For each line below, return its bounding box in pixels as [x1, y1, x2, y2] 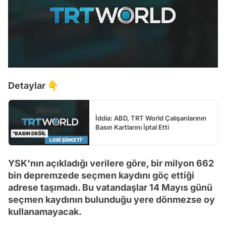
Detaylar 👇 [8, 80, 59, 91]
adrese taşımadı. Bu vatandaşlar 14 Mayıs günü [8, 182, 212, 193]
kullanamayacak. [8, 206, 82, 217]
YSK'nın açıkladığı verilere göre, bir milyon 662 [8, 158, 214, 169]
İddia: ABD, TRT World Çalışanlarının [95, 114, 206, 123]
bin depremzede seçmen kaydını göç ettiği [8, 170, 194, 181]
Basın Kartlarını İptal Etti [95, 123, 169, 132]
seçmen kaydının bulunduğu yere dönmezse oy [8, 194, 215, 205]
